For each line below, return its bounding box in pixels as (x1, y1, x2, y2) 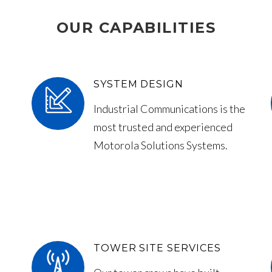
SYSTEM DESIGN (93, 78, 184, 90)
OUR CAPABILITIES (56, 19, 216, 37)
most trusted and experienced (93, 120, 233, 134)
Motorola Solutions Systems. (93, 138, 228, 152)
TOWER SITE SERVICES (93, 242, 221, 254)
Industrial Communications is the (93, 102, 245, 116)
